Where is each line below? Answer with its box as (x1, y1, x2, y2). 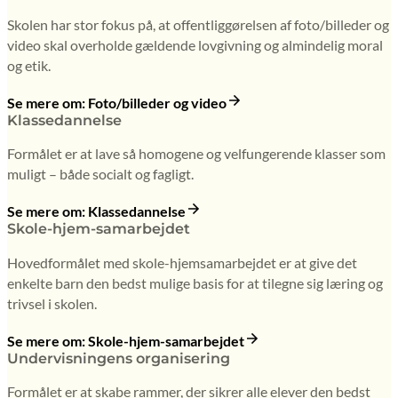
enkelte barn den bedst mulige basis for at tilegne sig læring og (7, 274, 383, 291)
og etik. (7, 56, 51, 74)
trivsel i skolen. (7, 294, 97, 312)
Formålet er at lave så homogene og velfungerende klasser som (7, 145, 386, 163)
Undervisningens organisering (7, 349, 230, 367)
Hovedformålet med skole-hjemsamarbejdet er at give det (7, 253, 357, 271)
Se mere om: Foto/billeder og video (7, 93, 227, 111)
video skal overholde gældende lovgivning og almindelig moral (7, 36, 383, 53)
